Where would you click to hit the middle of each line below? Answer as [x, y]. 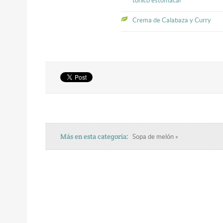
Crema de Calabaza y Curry [171, 20]
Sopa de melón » [156, 136]
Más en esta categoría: [95, 136]
